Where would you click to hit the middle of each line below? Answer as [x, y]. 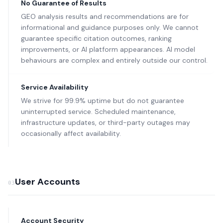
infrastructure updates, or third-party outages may [106, 122]
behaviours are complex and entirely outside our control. [114, 60]
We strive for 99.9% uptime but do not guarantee [103, 101]
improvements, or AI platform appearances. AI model [108, 49]
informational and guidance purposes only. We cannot [110, 27]
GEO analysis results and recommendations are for [105, 16]
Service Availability [55, 87]
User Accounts [48, 182]
